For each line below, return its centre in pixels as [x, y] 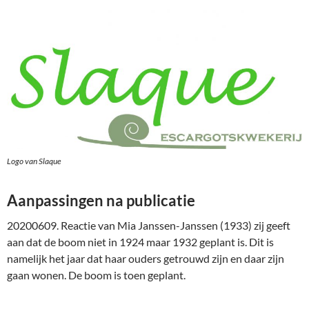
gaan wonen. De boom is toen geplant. [96, 275]
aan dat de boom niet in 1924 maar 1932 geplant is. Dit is [140, 241]
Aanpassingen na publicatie [101, 200]
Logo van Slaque [34, 161]
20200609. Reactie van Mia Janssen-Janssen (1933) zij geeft [149, 225]
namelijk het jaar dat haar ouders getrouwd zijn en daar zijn [146, 258]
